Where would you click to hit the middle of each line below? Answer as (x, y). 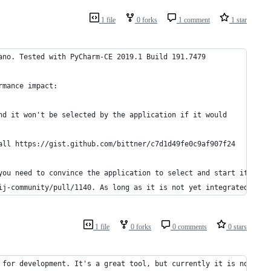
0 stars (237, 227)
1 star (238, 20)
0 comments (189, 227)
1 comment (193, 20)
